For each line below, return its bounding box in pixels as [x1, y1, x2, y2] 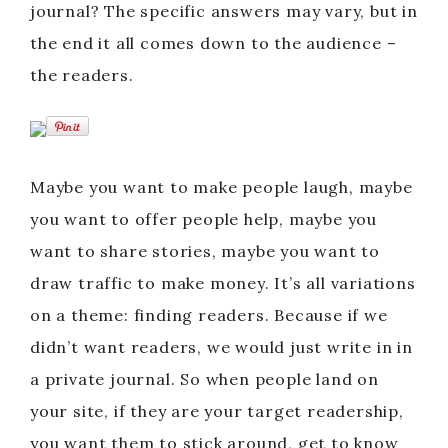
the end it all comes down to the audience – [30, 33, 397, 53]
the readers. [30, 65, 134, 85]
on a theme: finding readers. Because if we [30, 305, 388, 325]
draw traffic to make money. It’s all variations [30, 273, 416, 293]
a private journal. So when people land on [30, 369, 379, 389]
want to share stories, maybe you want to [30, 241, 380, 261]
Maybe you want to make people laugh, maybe [30, 177, 413, 197]
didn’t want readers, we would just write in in [30, 337, 413, 357]
